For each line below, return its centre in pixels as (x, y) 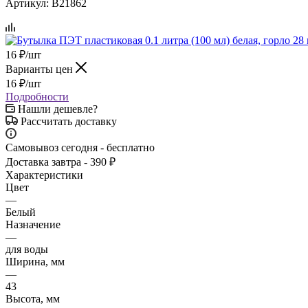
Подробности (37, 96)
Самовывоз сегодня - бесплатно (80, 147)
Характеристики (44, 175)
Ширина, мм (35, 261)
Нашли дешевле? (58, 109)
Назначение (33, 224)
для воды (27, 249)
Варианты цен (41, 69)
